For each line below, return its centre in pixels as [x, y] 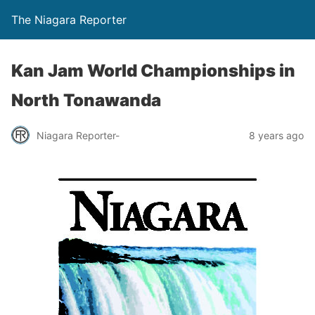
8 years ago [276, 135]
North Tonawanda [86, 100]
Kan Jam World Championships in [153, 71]
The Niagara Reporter [69, 20]
